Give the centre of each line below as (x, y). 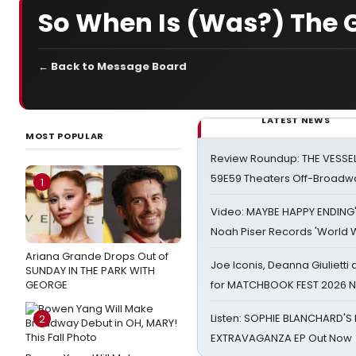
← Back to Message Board (112, 66)
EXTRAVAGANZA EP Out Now (281, 338)
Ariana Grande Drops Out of (97, 256)
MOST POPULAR (65, 136)
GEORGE (46, 285)
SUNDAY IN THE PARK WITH (90, 271)
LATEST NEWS (296, 120)
